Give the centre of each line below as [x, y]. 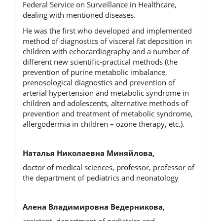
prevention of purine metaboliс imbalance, [95, 72]
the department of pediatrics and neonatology [101, 177]
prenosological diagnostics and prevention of [99, 82]
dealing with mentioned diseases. [79, 15]
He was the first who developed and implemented [107, 30]
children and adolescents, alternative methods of [105, 103]
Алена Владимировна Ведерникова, [94, 207]
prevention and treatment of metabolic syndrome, [108, 113]
